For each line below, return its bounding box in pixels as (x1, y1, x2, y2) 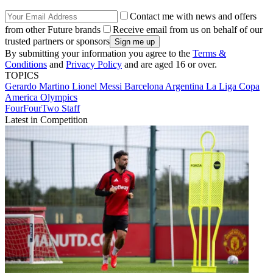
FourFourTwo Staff (5, 103, 80, 114)
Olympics (40, 92, 77, 103)
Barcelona (124, 81, 165, 92)
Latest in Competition (5, 115, 88, 126)
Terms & (193, 48, 226, 59)
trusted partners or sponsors (5, 36, 110, 47)
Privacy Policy (66, 59, 122, 70)
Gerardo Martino (5, 81, 72, 92)
